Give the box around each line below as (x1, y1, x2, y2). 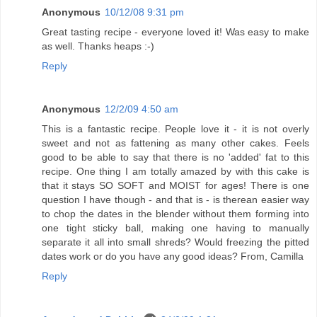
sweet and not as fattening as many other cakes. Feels (42, 137, 309, 149)
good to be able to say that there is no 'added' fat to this (42, 151, 309, 163)
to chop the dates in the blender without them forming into (42, 208, 309, 220)
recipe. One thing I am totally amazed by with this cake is (42, 166, 309, 178)
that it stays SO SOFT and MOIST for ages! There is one (42, 180, 309, 192)
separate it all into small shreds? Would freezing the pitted (42, 236, 309, 248)
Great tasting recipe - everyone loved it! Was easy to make (42, 25, 309, 38)
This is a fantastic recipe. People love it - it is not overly (42, 123, 309, 135)
